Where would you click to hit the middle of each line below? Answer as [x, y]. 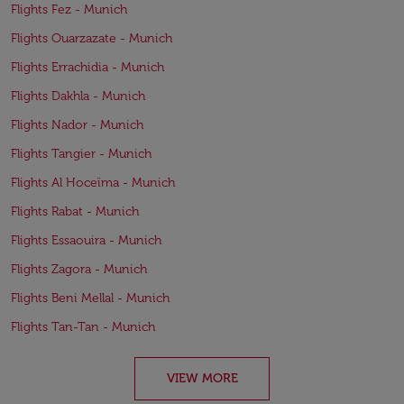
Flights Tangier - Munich [81, 154]
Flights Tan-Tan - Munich [83, 327]
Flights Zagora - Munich [79, 269]
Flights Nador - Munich [77, 125]
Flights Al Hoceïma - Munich [93, 183]
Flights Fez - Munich [69, 9]
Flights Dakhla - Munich [78, 96]
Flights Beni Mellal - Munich [90, 298]
